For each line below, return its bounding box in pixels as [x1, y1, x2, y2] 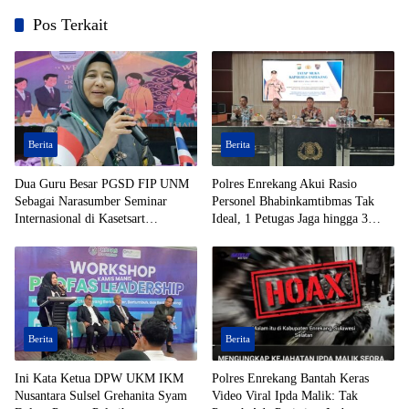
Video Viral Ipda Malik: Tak [212, 389, 358, 404]
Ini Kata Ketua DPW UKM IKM [15, 372, 184, 386]
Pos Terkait [33, 16, 108, 35]
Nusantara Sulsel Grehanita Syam [15, 389, 187, 404]
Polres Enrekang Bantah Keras [212, 372, 369, 386]
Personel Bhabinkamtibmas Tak [212, 194, 374, 208]
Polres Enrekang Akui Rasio [212, 176, 357, 191]
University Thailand [15, 228, 118, 243]
